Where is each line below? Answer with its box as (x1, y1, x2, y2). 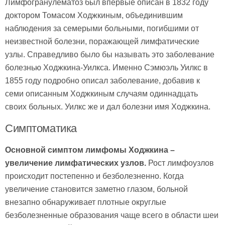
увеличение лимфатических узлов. (5, 159, 146, 167)
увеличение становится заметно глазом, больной (5, 185, 188, 193)
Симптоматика (5, 122, 77, 135)
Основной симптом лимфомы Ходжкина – (5, 146, 175, 154)
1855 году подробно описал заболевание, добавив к (5, 76, 200, 85)
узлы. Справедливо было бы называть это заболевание (5, 50, 214, 59)
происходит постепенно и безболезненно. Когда (5, 172, 184, 180)
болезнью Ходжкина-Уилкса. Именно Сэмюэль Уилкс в (5, 63, 208, 72)
